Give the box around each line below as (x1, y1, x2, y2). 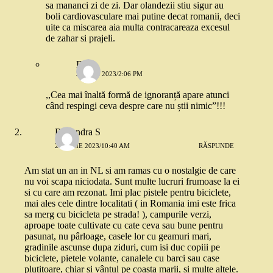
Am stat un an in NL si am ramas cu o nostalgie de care (24, 165, 236, 176)
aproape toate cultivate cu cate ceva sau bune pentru (24, 220, 223, 231)
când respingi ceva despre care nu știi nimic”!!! (46, 101, 225, 112)
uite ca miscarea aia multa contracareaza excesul (46, 22, 230, 33)
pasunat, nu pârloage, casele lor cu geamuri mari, (24, 231, 211, 242)
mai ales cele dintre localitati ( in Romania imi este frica (24, 198, 236, 209)
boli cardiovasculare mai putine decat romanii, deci (46, 11, 240, 22)
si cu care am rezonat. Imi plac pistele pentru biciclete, (24, 187, 231, 198)
